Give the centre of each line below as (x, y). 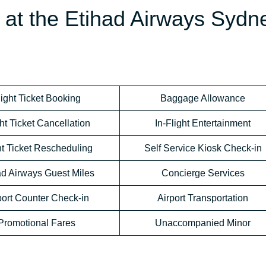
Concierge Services (203, 173)
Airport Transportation (203, 198)
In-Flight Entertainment (203, 123)
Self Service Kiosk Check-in (203, 148)
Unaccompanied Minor (203, 223)
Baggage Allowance (203, 99)
